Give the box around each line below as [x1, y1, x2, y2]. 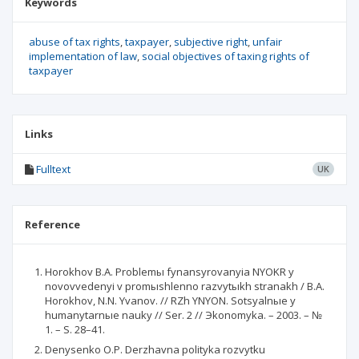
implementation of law [29, 49, 137, 63]
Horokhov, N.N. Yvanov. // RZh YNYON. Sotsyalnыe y [45, 293, 296, 308]
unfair [252, 34, 282, 49]
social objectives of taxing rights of [142, 49, 309, 63]
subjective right [174, 34, 248, 49]
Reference [25, 217, 80, 232]
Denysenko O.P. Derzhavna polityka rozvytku [45, 341, 265, 357]
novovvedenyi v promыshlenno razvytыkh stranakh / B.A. [45, 279, 325, 293]
